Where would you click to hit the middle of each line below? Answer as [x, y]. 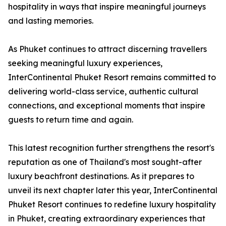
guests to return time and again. [71, 120]
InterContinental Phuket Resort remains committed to [112, 77]
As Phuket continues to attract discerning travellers [107, 49]
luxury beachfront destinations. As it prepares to [101, 176]
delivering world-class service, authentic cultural [103, 92]
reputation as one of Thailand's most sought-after [105, 162]
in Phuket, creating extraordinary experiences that [107, 219]
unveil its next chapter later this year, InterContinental [113, 190]
